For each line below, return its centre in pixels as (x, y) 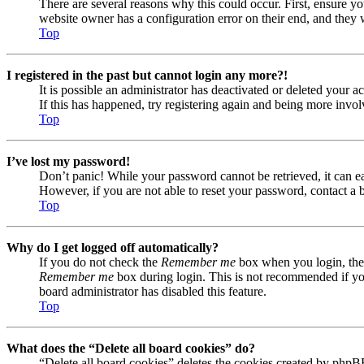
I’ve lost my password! (68, 162)
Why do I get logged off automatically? (113, 248)
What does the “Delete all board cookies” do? (131, 349)
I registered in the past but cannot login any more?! (147, 76)
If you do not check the (100, 262)
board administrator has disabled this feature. (153, 292)
